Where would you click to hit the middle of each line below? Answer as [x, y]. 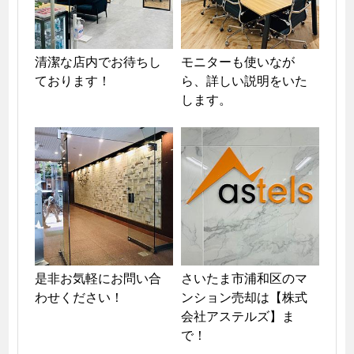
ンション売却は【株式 [244, 297]
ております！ [72, 80]
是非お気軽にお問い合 [98, 278]
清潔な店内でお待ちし [98, 61]
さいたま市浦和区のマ [244, 278]
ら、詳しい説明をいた [244, 80]
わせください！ [79, 297]
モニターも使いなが [238, 61]
